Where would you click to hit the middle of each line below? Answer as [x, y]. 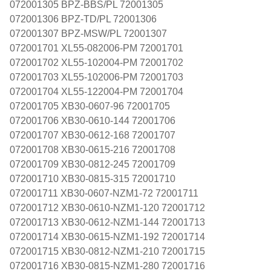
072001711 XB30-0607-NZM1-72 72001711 [104, 193]
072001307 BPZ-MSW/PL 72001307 [88, 33]
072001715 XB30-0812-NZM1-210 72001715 [107, 251]
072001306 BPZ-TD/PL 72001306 [83, 19]
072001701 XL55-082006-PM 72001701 [96, 48]
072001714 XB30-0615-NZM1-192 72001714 [107, 237]
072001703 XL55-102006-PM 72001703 [96, 77]
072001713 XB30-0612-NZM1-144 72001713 [107, 222]
